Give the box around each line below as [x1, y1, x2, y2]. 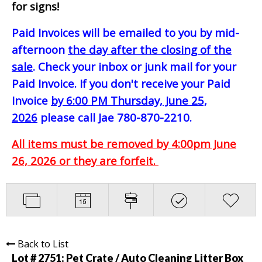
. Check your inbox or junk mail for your [33, 58, 236, 74]
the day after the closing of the [68, 42, 232, 57]
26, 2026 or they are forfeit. [12, 153, 158, 168]
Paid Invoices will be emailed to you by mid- [12, 25, 239, 40]
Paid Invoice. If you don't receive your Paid [12, 75, 230, 91]
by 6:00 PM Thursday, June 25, [51, 92, 207, 108]
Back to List [18, 237, 68, 250]
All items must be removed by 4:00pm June [12, 136, 236, 151]
